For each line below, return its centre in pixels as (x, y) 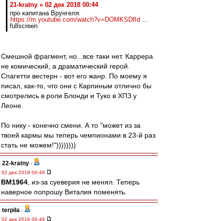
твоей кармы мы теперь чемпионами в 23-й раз (78, 135)
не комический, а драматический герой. (65, 66)
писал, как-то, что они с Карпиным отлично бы (76, 86)
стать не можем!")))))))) (38, 145)
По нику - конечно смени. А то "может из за (71, 125)
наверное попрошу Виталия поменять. (64, 192)
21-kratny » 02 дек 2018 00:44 (54, 5)
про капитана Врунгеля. (45, 13)
